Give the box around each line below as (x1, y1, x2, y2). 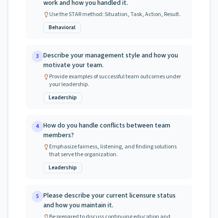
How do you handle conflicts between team (43, 121, 170, 130)
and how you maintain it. (43, 200, 113, 210)
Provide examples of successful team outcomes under (49, 73, 181, 81)
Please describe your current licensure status (43, 191, 176, 200)
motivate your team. (43, 60, 104, 70)
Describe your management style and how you (43, 51, 178, 60)
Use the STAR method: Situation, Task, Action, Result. (49, 10, 181, 18)
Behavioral (49, 23, 75, 32)
